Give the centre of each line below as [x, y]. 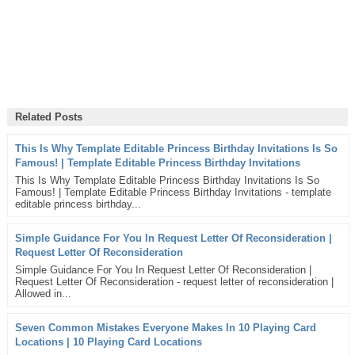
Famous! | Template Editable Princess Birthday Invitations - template [173, 192]
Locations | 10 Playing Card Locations [108, 342]
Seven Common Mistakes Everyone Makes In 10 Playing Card [165, 327]
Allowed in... [43, 293]
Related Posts [48, 117]
